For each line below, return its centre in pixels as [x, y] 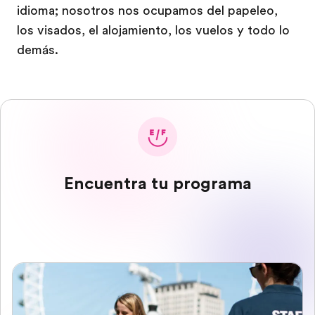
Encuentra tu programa [157, 184]
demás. [38, 50]
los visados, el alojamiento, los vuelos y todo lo [153, 30]
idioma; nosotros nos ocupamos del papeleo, [147, 11]
